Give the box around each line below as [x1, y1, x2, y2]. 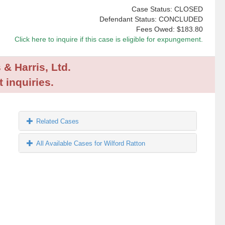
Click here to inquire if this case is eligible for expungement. [14, 35, 203, 44]
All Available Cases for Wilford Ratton [36, 140, 146, 148]
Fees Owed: [136, 25, 177, 34]
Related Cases [36, 118, 79, 126]
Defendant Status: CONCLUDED [99, 15, 203, 24]
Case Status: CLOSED [131, 5, 203, 14]
